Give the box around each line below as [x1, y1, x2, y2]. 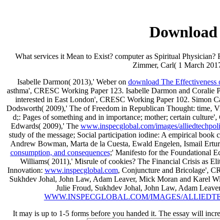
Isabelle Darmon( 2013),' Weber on [17, 77, 128, 86]
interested [15, 95, 47, 104]
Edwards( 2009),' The [10, 121, 81, 130]
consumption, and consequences [10, 148, 110, 157]
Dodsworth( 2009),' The [6, 104, 83, 112]
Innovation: [7, 165, 45, 174]
